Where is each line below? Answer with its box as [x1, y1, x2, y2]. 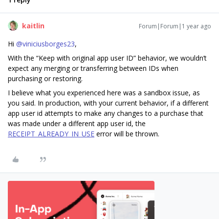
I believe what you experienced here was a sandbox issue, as [8, 88, 200, 97]
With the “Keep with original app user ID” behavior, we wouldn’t [8, 53, 207, 63]
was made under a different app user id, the [8, 119, 146, 128]
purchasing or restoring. [8, 74, 85, 83]
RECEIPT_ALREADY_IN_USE [8, 129, 94, 138]
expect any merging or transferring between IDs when [8, 64, 178, 73]
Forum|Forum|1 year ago [139, 22, 211, 30]
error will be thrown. [94, 129, 159, 138]
